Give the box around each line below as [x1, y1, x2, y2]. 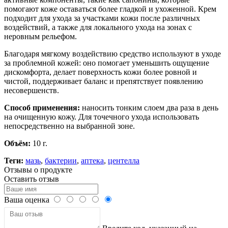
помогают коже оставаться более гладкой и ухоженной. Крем [4, 4, 216, 13]
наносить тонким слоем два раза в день [80, 103, 218, 112]
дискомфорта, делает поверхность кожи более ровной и [4, 67, 197, 76]
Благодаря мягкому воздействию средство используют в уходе [4, 49, 221, 58]
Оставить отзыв [4, 174, 59, 183]
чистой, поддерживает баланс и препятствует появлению [4, 76, 203, 85]
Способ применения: [4, 103, 80, 112]
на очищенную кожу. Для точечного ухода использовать [4, 112, 199, 121]
